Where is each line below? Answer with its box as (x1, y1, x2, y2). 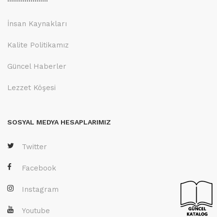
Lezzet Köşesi (7, 83, 56, 92)
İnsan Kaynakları (7, 19, 67, 28)
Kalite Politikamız (7, 41, 69, 49)
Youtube (22, 206, 50, 215)
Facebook (22, 164, 56, 172)
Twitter (22, 142, 47, 151)
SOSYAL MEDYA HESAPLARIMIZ (7, 118, 111, 126)
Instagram (22, 185, 59, 194)
